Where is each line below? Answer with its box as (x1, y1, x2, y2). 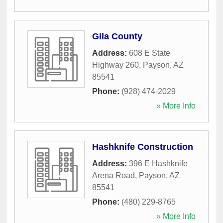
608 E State (129, 48, 170, 57)
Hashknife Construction (92, 141, 193, 152)
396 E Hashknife (129, 159, 188, 168)
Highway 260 (92, 60, 139, 69)
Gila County (92, 31, 142, 41)
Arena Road (92, 171, 135, 180)
